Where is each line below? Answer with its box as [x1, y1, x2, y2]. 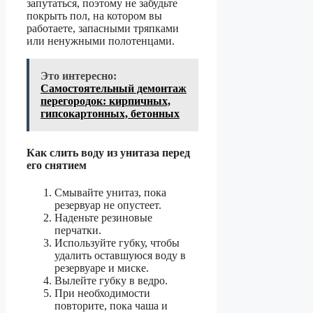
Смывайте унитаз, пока [54, 186, 166, 198]
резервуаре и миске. [54, 261, 149, 274]
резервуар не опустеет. [54, 198, 161, 211]
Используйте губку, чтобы [54, 236, 180, 249]
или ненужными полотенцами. [27, 35, 175, 48]
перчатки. [54, 224, 101, 236]
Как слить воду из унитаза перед [27, 146, 190, 159]
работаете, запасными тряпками [27, 22, 179, 35]
